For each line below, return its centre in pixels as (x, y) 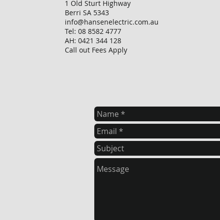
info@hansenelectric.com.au (112, 22)
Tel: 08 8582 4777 (93, 31)
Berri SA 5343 (87, 13)
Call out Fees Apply (96, 50)
